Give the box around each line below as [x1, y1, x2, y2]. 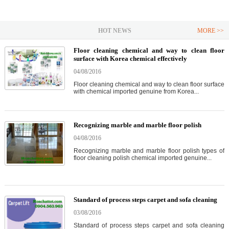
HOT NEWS [98, 27, 131, 35]
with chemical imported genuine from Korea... [73, 88, 199, 96]
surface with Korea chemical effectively [73, 55, 187, 63]
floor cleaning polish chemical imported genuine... [73, 154, 212, 162]
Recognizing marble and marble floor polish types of [73, 147, 224, 155]
